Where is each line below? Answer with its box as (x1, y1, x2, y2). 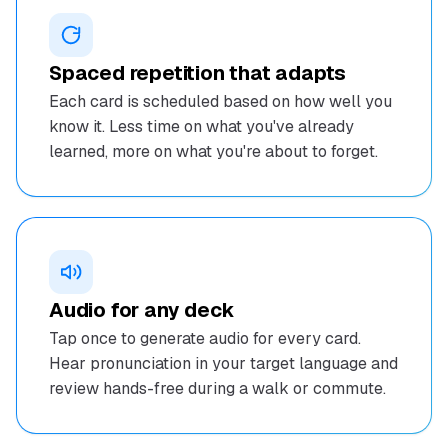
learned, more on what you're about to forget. (49, 141, 378, 162)
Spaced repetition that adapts (49, 60, 347, 86)
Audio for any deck (49, 297, 235, 323)
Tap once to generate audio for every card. (49, 328, 361, 349)
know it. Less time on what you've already (49, 116, 354, 137)
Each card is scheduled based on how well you (49, 91, 392, 112)
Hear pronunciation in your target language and (49, 353, 398, 374)
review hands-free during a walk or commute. (49, 378, 386, 399)
